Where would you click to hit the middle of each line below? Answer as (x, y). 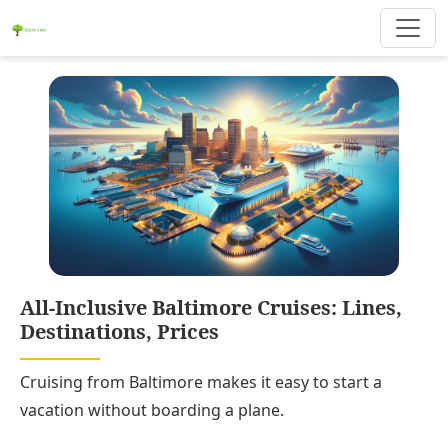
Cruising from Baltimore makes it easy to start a (201, 382)
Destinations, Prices (119, 331)
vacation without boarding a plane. (152, 410)
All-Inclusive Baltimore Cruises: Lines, (211, 307)
